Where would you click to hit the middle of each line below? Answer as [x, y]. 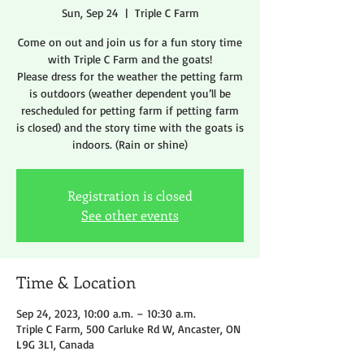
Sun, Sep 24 [90, 13]
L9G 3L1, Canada [55, 344]
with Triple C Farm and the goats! [130, 59]
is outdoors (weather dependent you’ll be [130, 93]
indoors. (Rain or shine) [130, 145]
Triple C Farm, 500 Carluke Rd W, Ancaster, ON [128, 329]
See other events [130, 215]
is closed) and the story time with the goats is [130, 128]
